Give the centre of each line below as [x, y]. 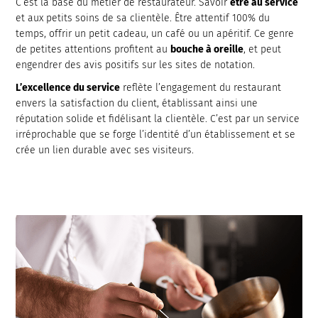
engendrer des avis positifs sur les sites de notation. [136, 65]
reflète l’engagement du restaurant [201, 88]
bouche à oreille [207, 49]
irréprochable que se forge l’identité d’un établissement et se [156, 135]
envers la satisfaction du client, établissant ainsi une [137, 103]
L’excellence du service [68, 88]
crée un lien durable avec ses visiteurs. [105, 150]
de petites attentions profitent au [93, 49]
